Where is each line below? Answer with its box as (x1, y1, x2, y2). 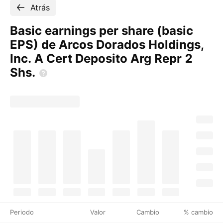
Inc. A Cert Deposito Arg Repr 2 (10, 51, 193, 66)
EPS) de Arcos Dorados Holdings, (10, 37, 204, 52)
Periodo (10, 208, 34, 216)
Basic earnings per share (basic (10, 23, 193, 38)
